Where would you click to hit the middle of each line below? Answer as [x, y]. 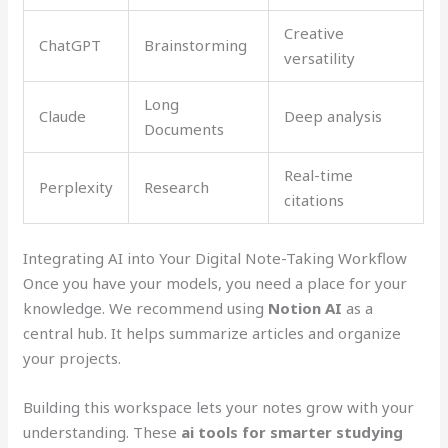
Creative [314, 32]
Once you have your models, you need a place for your [215, 283]
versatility [320, 57]
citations [314, 199]
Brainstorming [196, 44]
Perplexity [76, 186]
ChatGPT [70, 44]
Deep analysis [333, 115]
